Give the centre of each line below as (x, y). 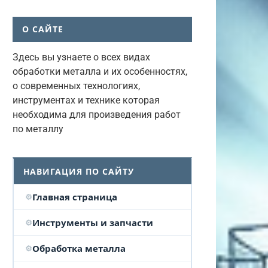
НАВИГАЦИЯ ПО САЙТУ (79, 171)
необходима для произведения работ (97, 115)
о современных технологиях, (76, 86)
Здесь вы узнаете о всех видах (81, 57)
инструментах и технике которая (86, 100)
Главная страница (74, 197)
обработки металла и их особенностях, (100, 71)
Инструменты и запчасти (92, 223)
